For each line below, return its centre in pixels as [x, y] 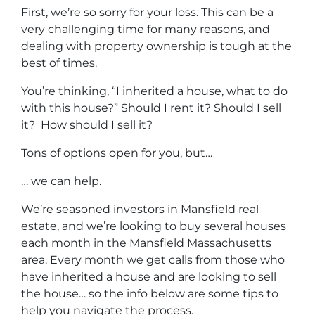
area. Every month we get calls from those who [153, 260]
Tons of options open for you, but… [117, 153]
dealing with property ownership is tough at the [156, 46]
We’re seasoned [67, 209]
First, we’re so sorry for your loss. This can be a [147, 12]
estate [39, 226]
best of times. [59, 63]
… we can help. [61, 181]
